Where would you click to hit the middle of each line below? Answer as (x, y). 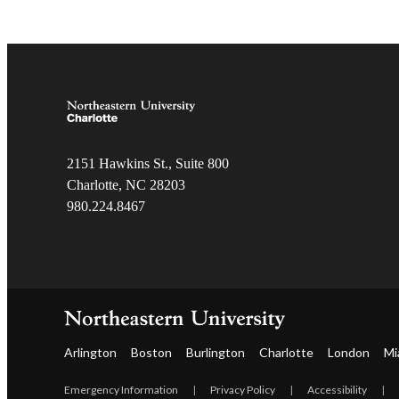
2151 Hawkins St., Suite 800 (150, 164)
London (349, 353)
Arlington (90, 353)
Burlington (216, 353)
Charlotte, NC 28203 (126, 185)
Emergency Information (121, 390)
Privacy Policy (243, 390)
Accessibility (337, 390)
